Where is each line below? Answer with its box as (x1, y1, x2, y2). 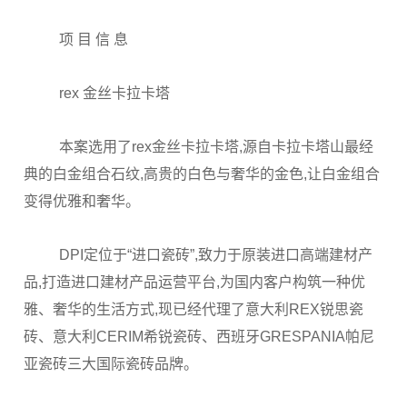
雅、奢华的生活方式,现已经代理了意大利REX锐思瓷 (24, 302, 363, 317)
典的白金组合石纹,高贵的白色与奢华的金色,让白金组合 (24, 166, 380, 182)
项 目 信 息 (59, 32, 129, 47)
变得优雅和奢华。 (24, 194, 140, 209)
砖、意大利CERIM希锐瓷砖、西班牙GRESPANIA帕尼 (24, 329, 374, 344)
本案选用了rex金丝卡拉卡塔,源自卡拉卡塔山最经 (59, 139, 374, 154)
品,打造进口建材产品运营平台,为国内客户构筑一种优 (24, 274, 365, 290)
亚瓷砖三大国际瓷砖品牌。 (24, 356, 198, 372)
